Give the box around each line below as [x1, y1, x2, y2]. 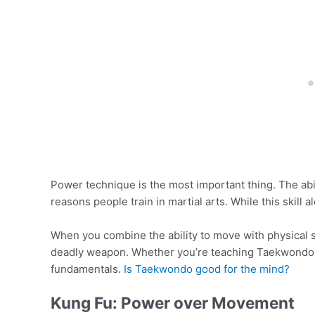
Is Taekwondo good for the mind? [124, 262, 290, 276]
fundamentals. [51, 262, 124, 276]
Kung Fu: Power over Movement [51, 292, 295, 312]
